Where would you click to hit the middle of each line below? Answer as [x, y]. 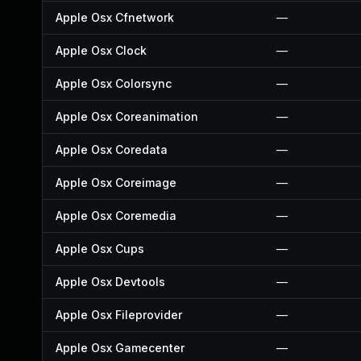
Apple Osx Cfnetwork [115, 17]
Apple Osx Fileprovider [119, 315]
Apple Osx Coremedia [116, 216]
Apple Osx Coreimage [116, 183]
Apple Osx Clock [101, 50]
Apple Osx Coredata [112, 149]
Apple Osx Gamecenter [120, 348]
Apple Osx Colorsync [114, 83]
